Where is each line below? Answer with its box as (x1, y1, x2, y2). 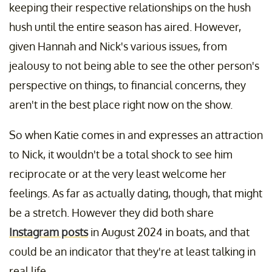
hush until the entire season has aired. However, (9, 20, 241, 34)
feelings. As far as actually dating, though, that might (9, 186, 262, 200)
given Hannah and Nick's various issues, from (9, 39, 227, 53)
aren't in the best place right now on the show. (9, 98, 233, 112)
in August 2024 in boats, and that (88, 225, 250, 239)
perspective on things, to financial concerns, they (9, 78, 246, 92)
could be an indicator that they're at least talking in (9, 245, 256, 259)
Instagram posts (9, 225, 88, 239)
